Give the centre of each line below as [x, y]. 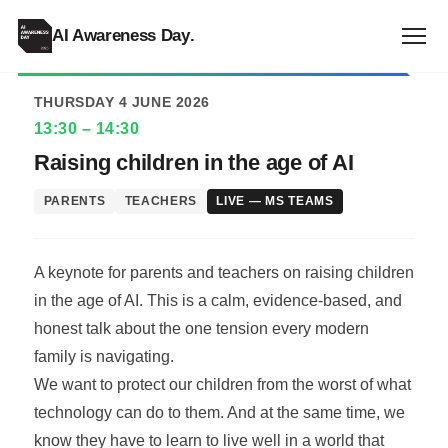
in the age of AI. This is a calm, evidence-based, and [217, 300]
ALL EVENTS [78, 33]
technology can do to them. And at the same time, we [219, 412]
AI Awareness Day [120, 35]
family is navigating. [103, 356]
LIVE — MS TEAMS [275, 201]
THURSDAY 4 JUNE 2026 [121, 102]
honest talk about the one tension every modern [201, 328]
